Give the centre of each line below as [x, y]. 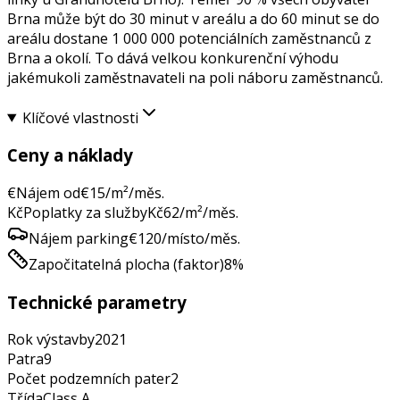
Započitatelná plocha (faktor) [126, 264]
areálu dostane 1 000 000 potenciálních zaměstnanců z [189, 38]
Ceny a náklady [70, 155]
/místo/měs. [201, 238]
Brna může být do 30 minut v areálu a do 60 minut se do [193, 18]
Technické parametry [97, 302]
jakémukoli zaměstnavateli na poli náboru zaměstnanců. [195, 77]
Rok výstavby [51, 340]
